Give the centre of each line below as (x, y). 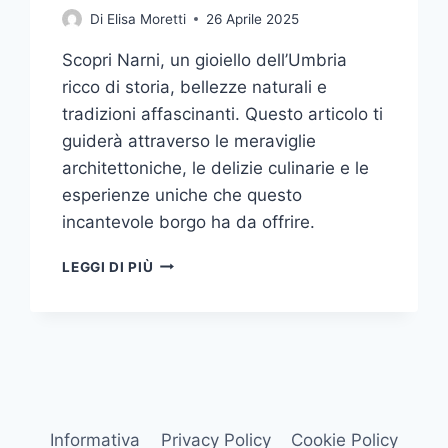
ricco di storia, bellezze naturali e (195, 86)
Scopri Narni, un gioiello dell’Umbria (205, 59)
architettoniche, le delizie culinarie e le (216, 167)
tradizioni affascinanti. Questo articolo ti (223, 113)
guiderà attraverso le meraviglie (189, 140)
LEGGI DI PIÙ (108, 266)
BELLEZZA (189, 303)
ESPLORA (187, 261)
